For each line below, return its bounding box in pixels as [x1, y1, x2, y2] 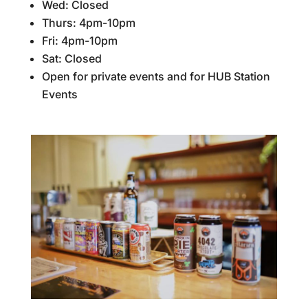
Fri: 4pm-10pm [41, 34, 118, 47]
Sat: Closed [41, 52, 102, 65]
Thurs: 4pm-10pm [41, 16, 135, 30]
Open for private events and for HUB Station [41, 69, 270, 83]
